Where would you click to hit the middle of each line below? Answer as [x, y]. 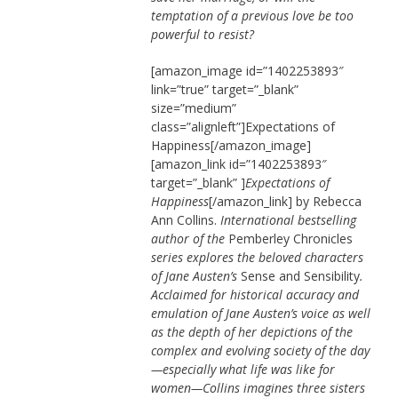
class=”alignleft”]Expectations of [243, 127]
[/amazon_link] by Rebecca [285, 202]
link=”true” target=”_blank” [224, 90]
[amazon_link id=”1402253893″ [239, 164]
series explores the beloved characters [257, 258]
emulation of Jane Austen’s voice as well [260, 314]
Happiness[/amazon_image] [231, 146]
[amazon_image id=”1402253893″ [247, 71]
